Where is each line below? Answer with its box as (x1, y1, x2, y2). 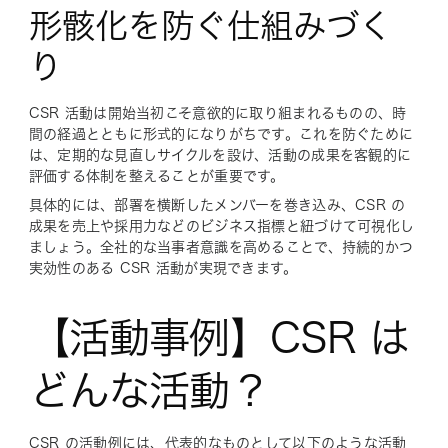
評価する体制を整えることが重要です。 (28, 168, 285, 183)
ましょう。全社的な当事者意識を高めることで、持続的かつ (28, 239, 414, 254)
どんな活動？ (28, 369, 270, 411)
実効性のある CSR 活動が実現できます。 (28, 260, 298, 275)
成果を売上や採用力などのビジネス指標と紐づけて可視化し (28, 218, 415, 233)
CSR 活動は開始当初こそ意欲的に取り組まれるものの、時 (28, 105, 407, 120)
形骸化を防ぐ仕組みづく (28, 8, 392, 42)
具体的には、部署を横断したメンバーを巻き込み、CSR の (28, 197, 406, 212)
